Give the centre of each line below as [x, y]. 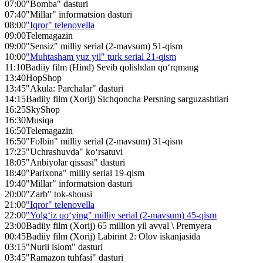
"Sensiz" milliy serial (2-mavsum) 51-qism [104, 46]
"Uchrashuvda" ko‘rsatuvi [74, 152]
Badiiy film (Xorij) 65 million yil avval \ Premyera [119, 226]
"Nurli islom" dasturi [64, 247]
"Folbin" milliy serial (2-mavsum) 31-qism [104, 141]
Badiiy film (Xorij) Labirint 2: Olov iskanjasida [113, 237]
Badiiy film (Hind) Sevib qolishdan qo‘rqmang [112, 68]
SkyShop [43, 110]
